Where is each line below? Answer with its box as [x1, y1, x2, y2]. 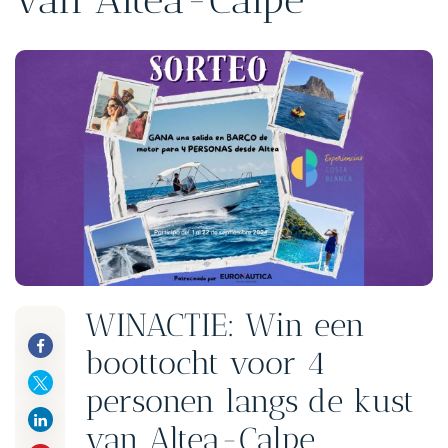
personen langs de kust [85, 381, 414, 420]
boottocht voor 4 [85, 343, 325, 382]
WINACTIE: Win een [85, 305, 365, 344]
